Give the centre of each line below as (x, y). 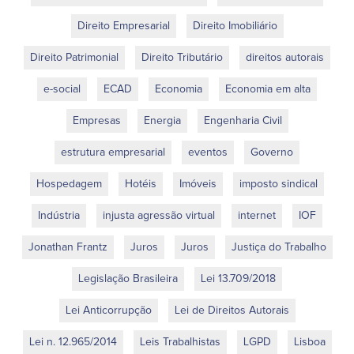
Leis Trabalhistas (180, 343)
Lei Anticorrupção (108, 311)
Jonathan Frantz (68, 248)
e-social (62, 90)
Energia (162, 121)
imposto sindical (279, 185)
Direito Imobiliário (235, 26)
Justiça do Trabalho (279, 248)
